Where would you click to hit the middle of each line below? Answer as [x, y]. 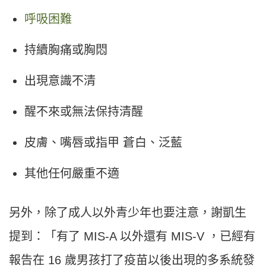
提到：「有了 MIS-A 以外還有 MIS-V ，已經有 [132, 237]
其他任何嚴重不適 [72, 174]
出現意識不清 [60, 81]
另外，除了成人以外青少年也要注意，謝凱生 [128, 213]
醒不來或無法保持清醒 [84, 112]
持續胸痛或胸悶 [66, 50]
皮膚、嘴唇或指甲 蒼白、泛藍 [103, 143]
